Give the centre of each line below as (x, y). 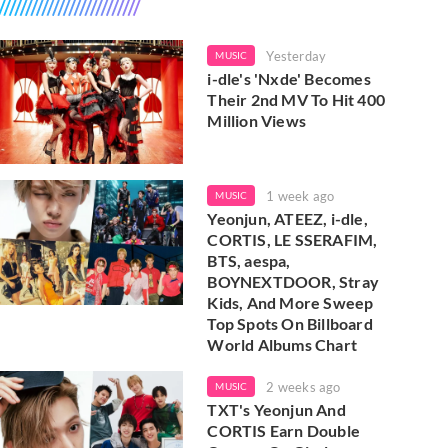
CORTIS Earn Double (283, 431)
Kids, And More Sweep (290, 303)
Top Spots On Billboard (290, 324)
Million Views (256, 120)
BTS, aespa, (249, 261)
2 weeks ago (303, 387)
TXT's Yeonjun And (276, 410)
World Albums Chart (282, 345)
